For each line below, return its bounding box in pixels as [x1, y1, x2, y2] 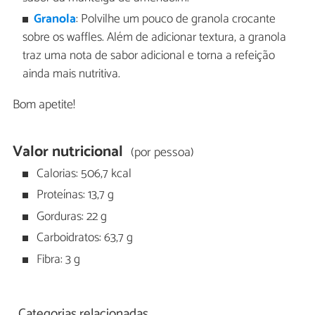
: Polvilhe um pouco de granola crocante [76, 8, 276, 30]
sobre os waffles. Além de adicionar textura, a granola [22, 27, 286, 48]
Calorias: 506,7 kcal [34, 163, 132, 184]
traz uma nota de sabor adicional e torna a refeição [22, 45, 275, 66]
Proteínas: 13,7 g [34, 185, 115, 206]
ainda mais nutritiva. [22, 63, 120, 84]
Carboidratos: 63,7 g [34, 228, 134, 249]
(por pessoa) [130, 141, 194, 163]
